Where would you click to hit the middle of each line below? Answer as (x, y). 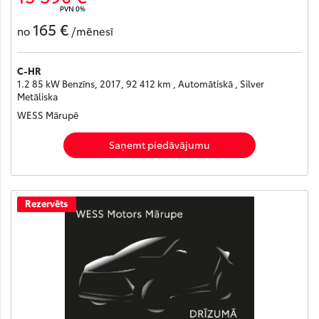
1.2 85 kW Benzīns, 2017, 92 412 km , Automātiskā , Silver (141, 83)
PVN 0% (73, 9)
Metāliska (37, 96)
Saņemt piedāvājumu (159, 144)
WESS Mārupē (48, 114)
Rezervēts (47, 203)
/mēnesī (92, 30)
